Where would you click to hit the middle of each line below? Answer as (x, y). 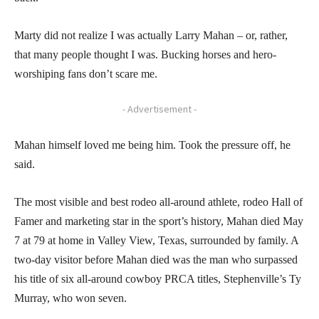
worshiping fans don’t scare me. (86, 73)
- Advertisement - (159, 109)
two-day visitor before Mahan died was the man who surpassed (156, 259)
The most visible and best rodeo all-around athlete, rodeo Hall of (158, 202)
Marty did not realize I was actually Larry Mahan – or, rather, (151, 35)
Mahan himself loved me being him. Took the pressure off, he (152, 145)
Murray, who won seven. (70, 298)
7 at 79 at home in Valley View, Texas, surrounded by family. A (156, 240)
